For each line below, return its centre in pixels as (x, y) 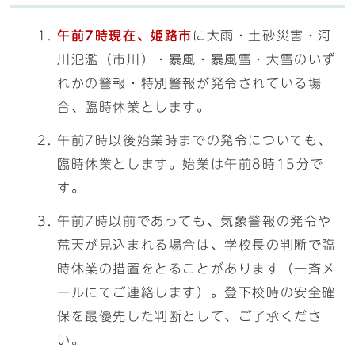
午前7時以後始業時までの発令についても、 (195, 140)
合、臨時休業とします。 (134, 107)
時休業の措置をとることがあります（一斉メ (197, 269)
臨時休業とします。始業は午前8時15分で (191, 164)
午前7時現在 (97, 36)
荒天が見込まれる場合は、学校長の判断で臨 (197, 245)
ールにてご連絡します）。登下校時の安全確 (197, 292)
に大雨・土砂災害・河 (263, 36)
